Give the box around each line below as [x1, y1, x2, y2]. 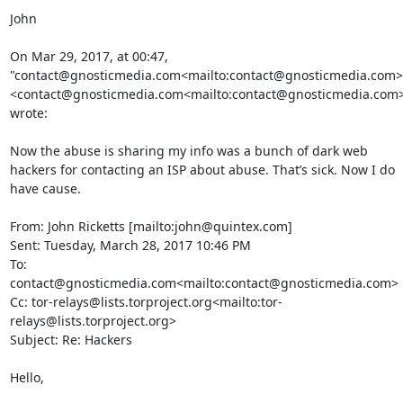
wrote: [9, 104, 48, 121]
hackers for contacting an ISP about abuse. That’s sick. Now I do [9, 161, 395, 178]
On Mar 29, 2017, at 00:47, [9, 48, 168, 65]
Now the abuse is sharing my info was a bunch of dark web [9, 142, 368, 159]
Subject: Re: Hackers [9, 331, 132, 348]
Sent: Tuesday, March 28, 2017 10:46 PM [9, 237, 251, 254]
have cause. [9, 180, 81, 197]
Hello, [9, 369, 44, 386]
